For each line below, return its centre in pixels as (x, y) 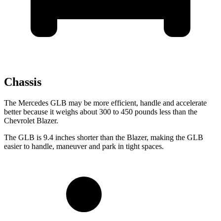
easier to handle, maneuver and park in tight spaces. (84, 147)
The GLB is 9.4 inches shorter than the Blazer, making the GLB (104, 138)
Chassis (23, 82)
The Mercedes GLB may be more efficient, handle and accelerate (105, 103)
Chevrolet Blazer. (31, 121)
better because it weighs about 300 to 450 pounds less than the (101, 112)
